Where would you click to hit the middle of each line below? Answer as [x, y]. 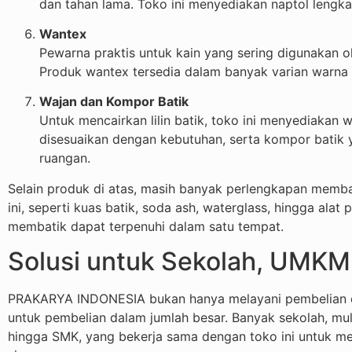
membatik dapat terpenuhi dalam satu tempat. [146, 226]
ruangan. [65, 158]
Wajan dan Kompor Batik [114, 102]
